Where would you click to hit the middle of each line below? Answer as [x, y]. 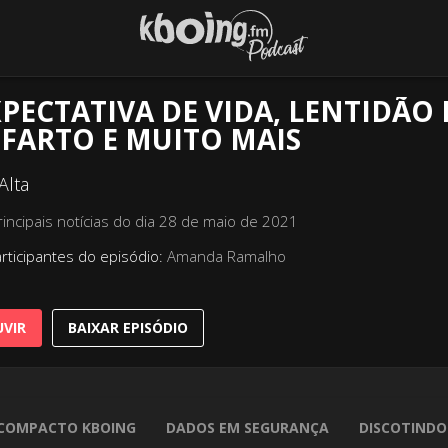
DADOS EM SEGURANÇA [247, 428]
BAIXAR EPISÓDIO [127, 328]
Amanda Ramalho [224, 256]
